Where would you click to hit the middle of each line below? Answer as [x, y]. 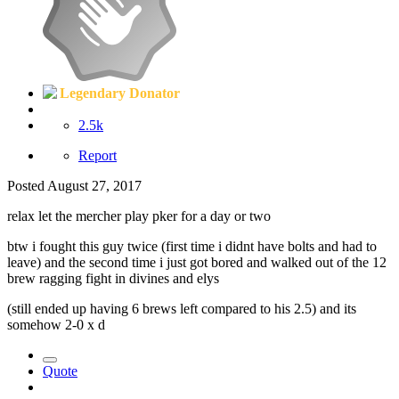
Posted [27, 185]
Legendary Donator [120, 93]
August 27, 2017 [94, 185]
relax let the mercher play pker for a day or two [139, 216]
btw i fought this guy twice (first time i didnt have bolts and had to [192, 246]
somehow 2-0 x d [56, 324]
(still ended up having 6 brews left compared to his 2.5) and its [182, 308]
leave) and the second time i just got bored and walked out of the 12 [197, 262]
